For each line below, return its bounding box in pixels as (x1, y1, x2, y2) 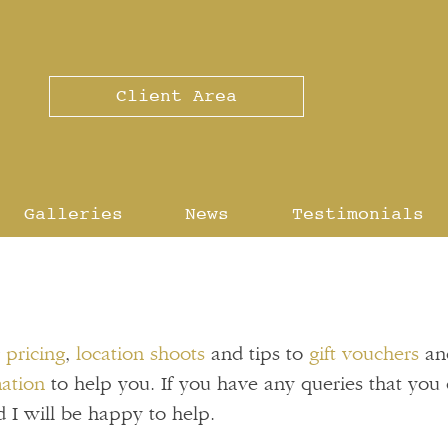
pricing (6, 342, 65, 365)
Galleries (23, 204, 123, 224)
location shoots (76, 342, 205, 365)
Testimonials (292, 204, 425, 224)
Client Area (116, 85, 237, 106)
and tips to (205, 342, 309, 365)
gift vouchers (309, 342, 419, 365)
